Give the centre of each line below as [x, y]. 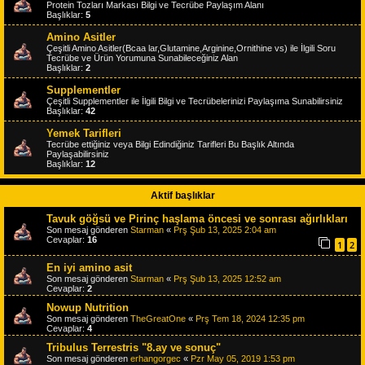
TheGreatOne [158, 318]
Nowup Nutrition [88, 307]
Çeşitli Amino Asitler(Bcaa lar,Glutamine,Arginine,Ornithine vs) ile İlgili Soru [191, 48]
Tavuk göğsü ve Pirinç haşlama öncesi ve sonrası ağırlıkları [197, 218]
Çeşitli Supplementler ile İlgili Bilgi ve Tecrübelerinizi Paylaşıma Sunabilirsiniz [195, 101]
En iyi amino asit [89, 267]
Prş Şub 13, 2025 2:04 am [225, 229]
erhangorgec [156, 358]
